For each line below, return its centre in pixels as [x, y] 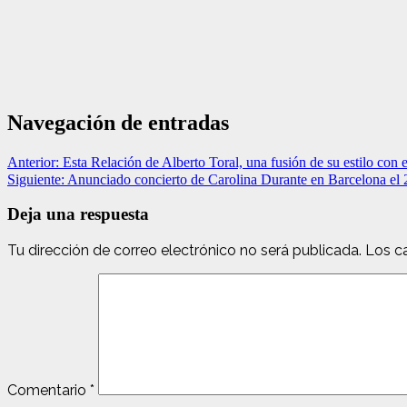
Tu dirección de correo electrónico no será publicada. [184, 251]
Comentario [49, 391]
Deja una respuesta [78, 214]
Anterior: [35, 162]
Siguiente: [37, 179]
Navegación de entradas [118, 122]
